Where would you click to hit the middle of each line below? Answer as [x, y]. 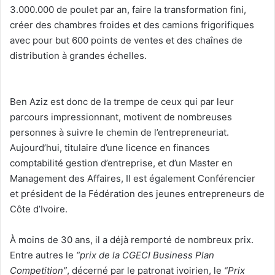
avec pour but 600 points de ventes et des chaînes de [126, 40]
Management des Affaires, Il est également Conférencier [133, 178]
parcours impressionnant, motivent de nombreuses [121, 117]
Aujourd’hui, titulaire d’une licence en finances [110, 147]
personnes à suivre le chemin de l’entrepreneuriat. [119, 132]
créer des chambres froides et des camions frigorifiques [132, 25]
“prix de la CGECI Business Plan [145, 255]
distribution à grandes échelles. [78, 55]
